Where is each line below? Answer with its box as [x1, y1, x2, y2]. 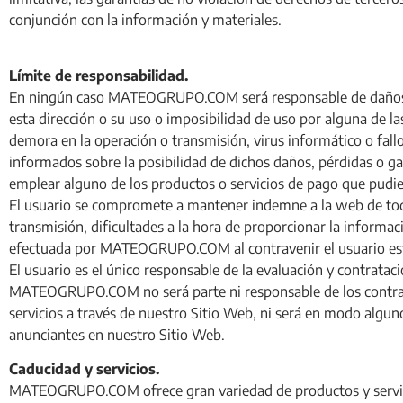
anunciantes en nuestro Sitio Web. [9, 325, 225, 344]
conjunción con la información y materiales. [9, 10, 282, 29]
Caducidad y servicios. [9, 360, 159, 379]
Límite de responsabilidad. [9, 66, 188, 85]
